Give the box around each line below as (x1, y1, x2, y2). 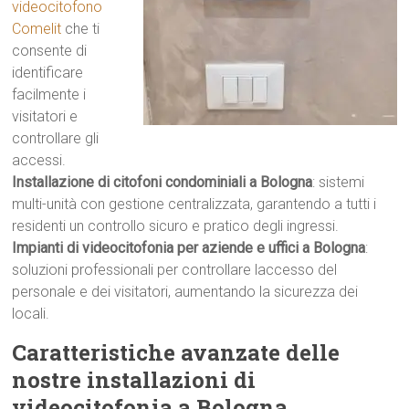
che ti (61, 20, 100, 37)
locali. (12, 305, 50, 322)
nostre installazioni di (12, 365, 257, 394)
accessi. (12, 152, 67, 169)
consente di (12, 42, 88, 59)
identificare (12, 64, 84, 81)
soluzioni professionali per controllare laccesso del (12, 261, 338, 278)
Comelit (12, 20, 62, 37)
